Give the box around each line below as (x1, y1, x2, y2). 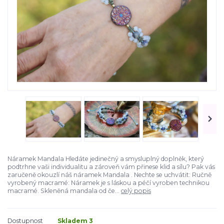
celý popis (121, 186, 151, 194)
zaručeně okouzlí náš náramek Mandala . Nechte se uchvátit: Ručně (7, 170, 211, 178)
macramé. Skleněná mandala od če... (7, 186, 121, 194)
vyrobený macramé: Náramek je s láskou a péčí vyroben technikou (7, 178, 209, 186)
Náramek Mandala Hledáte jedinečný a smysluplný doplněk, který (7, 154, 204, 162)
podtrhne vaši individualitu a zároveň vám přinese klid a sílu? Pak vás (7, 162, 215, 170)
